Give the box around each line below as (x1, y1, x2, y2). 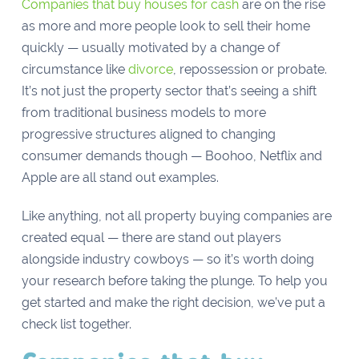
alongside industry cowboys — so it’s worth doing (21, 252, 314, 267)
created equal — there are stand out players (21, 230, 281, 245)
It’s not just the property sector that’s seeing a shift (21, 83, 317, 99)
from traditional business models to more (21, 105, 266, 120)
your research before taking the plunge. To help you (21, 273, 328, 288)
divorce (127, 62, 173, 77)
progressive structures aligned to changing (21, 127, 276, 142)
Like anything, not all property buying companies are (21, 208, 332, 224)
